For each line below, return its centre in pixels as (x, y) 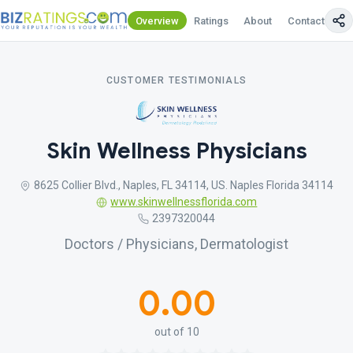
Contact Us (313, 20)
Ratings (212, 20)
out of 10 (176, 332)
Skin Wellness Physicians (176, 151)
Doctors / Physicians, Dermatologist (176, 244)
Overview (157, 20)
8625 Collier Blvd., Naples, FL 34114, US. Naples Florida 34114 (184, 185)
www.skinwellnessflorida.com (184, 202)
